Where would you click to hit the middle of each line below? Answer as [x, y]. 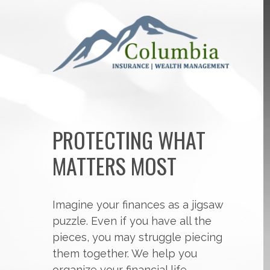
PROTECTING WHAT [129, 140]
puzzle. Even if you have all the [132, 221]
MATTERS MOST [115, 165]
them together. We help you [125, 253]
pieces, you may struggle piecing [137, 237]
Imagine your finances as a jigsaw [138, 205]
